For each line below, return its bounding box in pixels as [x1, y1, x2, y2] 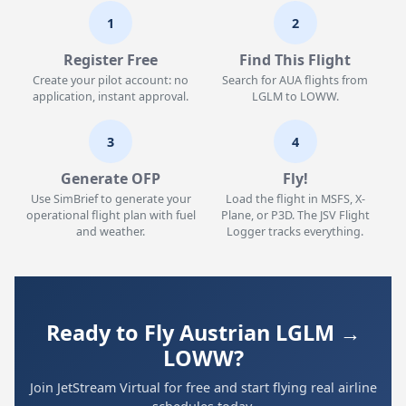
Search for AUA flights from [222, 72, 369, 88]
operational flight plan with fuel [25, 208, 196, 223]
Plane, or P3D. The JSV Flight [220, 208, 370, 223]
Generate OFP [61, 169, 161, 188]
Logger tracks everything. [227, 224, 364, 239]
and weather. [76, 224, 146, 239]
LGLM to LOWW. [251, 89, 339, 104]
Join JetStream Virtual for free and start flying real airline [29, 379, 377, 396]
